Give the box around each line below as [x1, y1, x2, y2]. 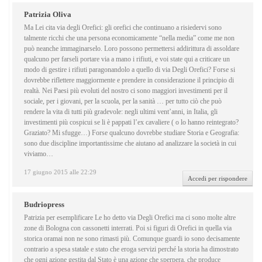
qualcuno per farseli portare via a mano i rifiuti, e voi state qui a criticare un [24, 55, 230, 64]
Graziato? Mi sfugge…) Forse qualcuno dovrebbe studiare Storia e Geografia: [24, 129, 239, 137]
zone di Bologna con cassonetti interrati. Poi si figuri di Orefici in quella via [24, 224, 232, 233]
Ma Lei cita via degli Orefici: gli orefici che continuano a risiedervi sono [24, 23, 222, 32]
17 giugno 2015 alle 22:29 [24, 168, 96, 176]
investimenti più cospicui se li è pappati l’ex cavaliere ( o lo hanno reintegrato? [24, 118, 239, 127]
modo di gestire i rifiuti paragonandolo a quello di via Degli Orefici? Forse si [24, 65, 235, 74]
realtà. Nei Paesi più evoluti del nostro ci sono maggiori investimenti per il [24, 87, 227, 95]
